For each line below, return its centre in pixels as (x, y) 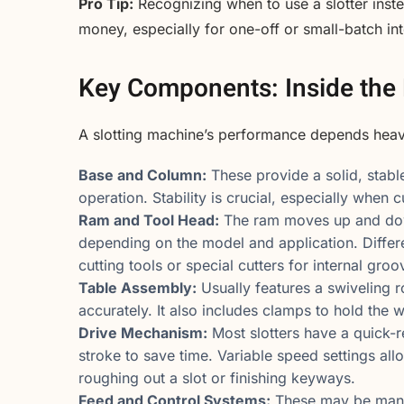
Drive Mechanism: (143, 333)
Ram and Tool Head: (149, 220)
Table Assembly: (138, 288)
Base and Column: (142, 175)
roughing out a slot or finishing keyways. (217, 378)
